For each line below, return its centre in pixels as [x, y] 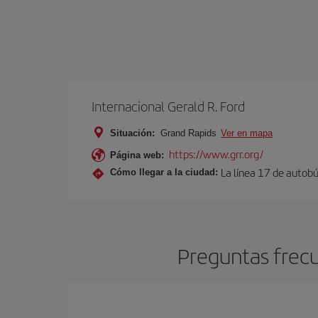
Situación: [132, 133]
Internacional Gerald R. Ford [168, 106]
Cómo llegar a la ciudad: [164, 172]
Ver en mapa [247, 133]
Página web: [137, 155]
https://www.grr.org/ [216, 153]
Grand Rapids [188, 133]
